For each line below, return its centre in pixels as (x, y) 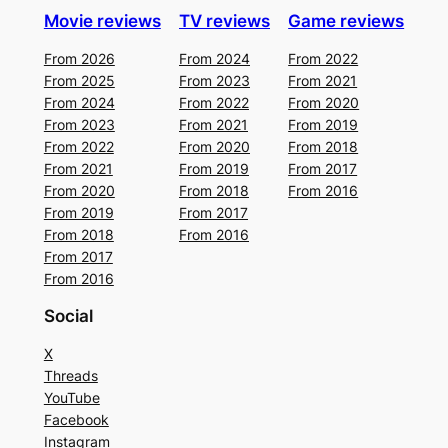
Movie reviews (102, 20)
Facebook (76, 419)
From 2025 (79, 80)
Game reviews (346, 20)
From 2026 (79, 58)
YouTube (71, 397)
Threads (70, 375)
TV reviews (224, 20)
